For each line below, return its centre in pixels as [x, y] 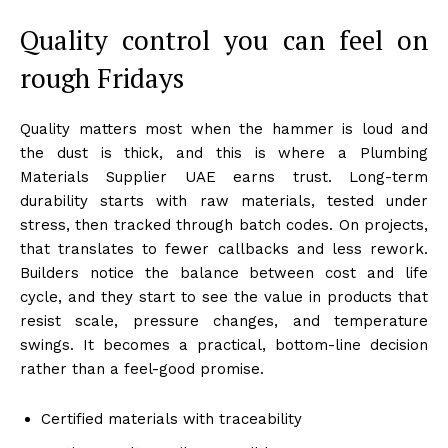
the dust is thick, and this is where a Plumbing [224, 152]
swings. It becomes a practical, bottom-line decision [224, 344]
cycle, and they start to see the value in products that [224, 296]
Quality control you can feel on [224, 39]
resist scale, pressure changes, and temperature [224, 320]
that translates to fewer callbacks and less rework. [224, 248]
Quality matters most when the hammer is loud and [224, 128]
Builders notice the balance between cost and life [224, 272]
